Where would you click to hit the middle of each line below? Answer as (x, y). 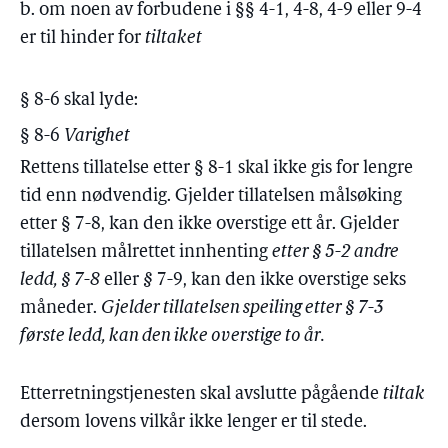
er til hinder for (82, 38)
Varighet (97, 136)
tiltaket (173, 38)
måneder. (60, 308)
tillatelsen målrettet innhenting (146, 252)
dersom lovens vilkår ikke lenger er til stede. (193, 422)
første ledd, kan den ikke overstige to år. (172, 336)
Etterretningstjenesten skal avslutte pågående (201, 394)
